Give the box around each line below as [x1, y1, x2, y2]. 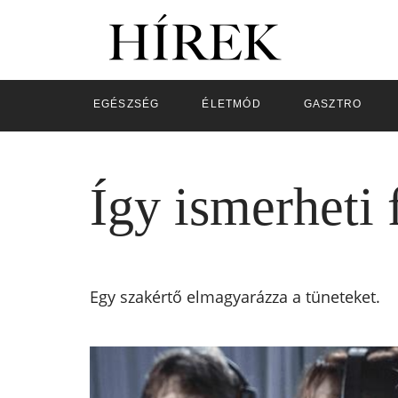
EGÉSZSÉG [92, 98, 160, 110]
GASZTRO [303, 98, 362, 110]
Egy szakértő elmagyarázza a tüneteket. [89, 285, 380, 307]
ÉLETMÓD [202, 98, 261, 110]
